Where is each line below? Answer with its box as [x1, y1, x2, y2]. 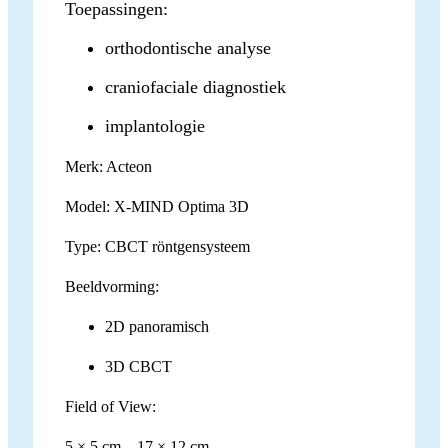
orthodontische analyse [105, 38, 271, 59]
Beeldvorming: [65, 278, 159, 296]
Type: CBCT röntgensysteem [65, 238, 250, 256]
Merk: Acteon [65, 158, 152, 176]
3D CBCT [105, 358, 172, 376]
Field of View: [65, 398, 156, 416]
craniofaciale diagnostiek [105, 77, 286, 98]
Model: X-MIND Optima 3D [65, 198, 249, 216]
